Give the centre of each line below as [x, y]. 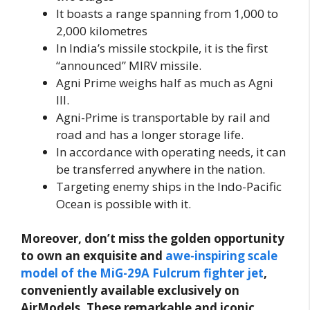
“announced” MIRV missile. [129, 65]
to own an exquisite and [93, 256]
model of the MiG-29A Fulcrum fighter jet [142, 273]
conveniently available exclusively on [130, 291]
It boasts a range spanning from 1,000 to [167, 13]
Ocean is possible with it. [124, 203]
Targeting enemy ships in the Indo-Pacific [169, 186]
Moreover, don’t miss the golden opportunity [153, 239]
